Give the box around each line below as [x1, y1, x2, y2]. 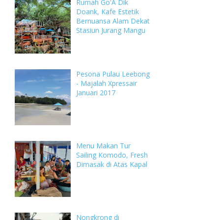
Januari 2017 [76, 88, 115, 98]
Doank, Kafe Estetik [76, 7, 139, 17]
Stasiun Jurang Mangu [76, 26, 145, 35]
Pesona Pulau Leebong [76, 69, 150, 79]
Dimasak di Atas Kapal [76, 160, 147, 169]
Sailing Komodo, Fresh [76, 150, 148, 160]
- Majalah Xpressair [76, 79, 137, 88]
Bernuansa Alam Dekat [76, 16, 150, 26]
